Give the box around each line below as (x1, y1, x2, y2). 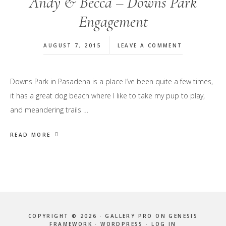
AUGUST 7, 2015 (43, 42, 102, 49)
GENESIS (168, 212, 198, 220)
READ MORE (10, 131, 51, 139)
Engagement (78, 12, 148, 32)
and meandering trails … (10, 105, 88, 115)
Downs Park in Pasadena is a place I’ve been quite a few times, (10, 77, 213, 87)
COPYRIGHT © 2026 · (28, 212, 105, 220)
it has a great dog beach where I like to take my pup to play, (10, 91, 205, 101)
